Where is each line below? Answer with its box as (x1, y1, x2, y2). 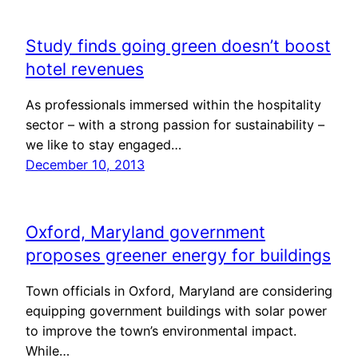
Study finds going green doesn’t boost (26, 35, 331, 57)
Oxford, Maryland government (26, 221, 265, 243)
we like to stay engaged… (26, 136, 181, 153)
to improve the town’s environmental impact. (26, 322, 296, 339)
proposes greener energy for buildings (26, 245, 331, 266)
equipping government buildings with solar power (26, 302, 327, 319)
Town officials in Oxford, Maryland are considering (26, 282, 332, 299)
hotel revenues (26, 58, 144, 80)
